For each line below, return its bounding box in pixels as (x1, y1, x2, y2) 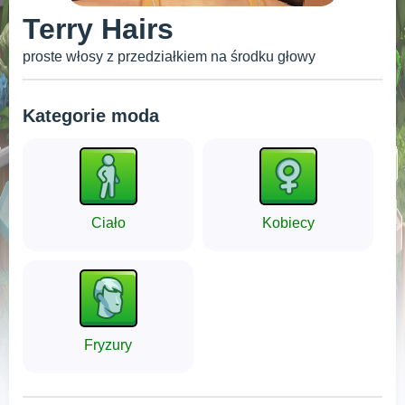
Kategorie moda (23, 106, 159, 126)
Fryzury (84, 337, 132, 353)
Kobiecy (261, 215, 315, 231)
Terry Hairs (23, 13, 174, 45)
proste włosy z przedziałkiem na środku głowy (23, 49, 316, 64)
